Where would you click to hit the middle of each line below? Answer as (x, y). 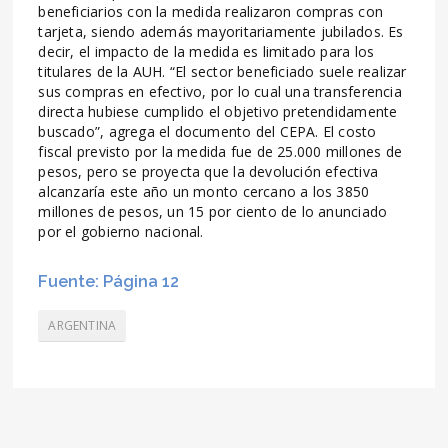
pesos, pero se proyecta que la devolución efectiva (208, 171)
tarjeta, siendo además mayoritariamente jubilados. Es (221, 31)
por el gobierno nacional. (121, 231)
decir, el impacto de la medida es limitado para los (206, 51)
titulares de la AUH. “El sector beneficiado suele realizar (222, 71)
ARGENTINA (82, 325)
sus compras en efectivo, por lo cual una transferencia (220, 91)
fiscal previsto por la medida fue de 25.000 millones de (220, 151)
